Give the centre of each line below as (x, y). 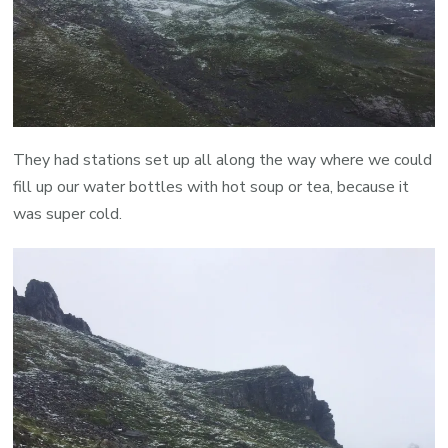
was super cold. (68, 213)
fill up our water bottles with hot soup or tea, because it (211, 186)
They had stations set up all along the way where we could (223, 159)
